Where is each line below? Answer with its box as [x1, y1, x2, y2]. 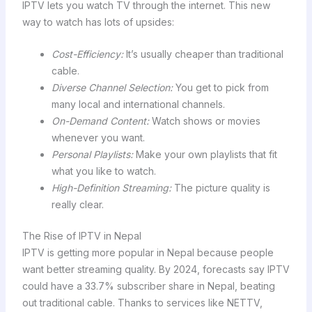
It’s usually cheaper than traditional [123, 48, 283, 61]
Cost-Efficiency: [51, 48, 123, 61]
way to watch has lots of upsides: [22, 16, 174, 29]
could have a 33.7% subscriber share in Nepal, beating [22, 280, 275, 292]
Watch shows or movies [148, 115, 260, 127]
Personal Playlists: [51, 148, 133, 161]
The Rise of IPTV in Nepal [22, 230, 141, 242]
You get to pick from [172, 81, 269, 94]
